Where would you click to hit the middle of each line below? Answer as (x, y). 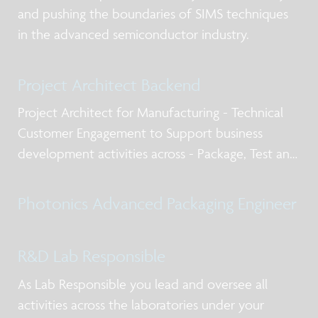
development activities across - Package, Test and (158, 153)
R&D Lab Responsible (92, 256)
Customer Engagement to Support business (140, 132)
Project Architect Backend (109, 84)
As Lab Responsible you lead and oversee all (143, 284)
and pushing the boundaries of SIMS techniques (153, 14)
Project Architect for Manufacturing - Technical (150, 112)
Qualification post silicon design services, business (158, 174)
